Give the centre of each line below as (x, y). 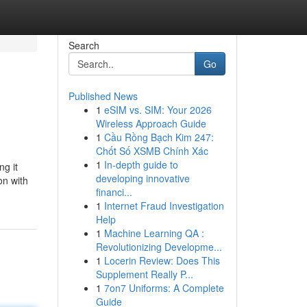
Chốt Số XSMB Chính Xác (152, 151)
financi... (114, 192)
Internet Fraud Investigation (164, 206)
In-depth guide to (141, 164)
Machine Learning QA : (154, 233)
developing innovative (143, 178)
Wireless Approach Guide (151, 123)
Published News (103, 96)
